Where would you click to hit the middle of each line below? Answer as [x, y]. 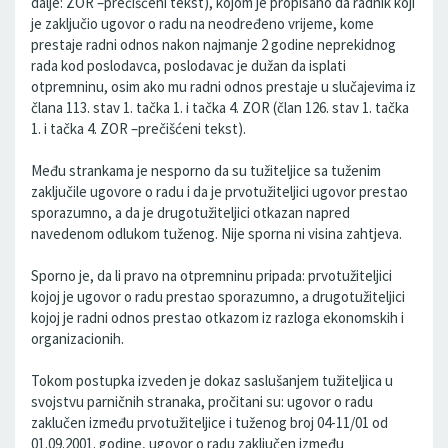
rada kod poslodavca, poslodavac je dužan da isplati [188, 65]
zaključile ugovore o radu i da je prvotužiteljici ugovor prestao [219, 191]
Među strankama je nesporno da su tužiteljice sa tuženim [206, 170]
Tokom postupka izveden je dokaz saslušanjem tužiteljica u [212, 380]
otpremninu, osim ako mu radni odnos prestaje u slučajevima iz [223, 86]
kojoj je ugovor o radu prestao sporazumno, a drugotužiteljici [218, 296]
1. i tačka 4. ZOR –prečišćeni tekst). [138, 128]
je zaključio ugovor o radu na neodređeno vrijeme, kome [202, 23]
